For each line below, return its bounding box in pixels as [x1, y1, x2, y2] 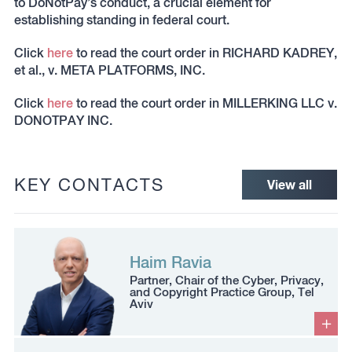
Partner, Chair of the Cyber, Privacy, [130, 273, 324, 287]
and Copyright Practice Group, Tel [130, 284, 315, 299]
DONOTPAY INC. [13, 113, 112, 128]
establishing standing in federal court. [13, 13, 229, 27]
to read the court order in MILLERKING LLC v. [72, 96, 337, 111]
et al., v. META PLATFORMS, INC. [13, 63, 205, 78]
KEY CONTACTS [13, 174, 164, 195]
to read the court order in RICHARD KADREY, [72, 46, 337, 60]
